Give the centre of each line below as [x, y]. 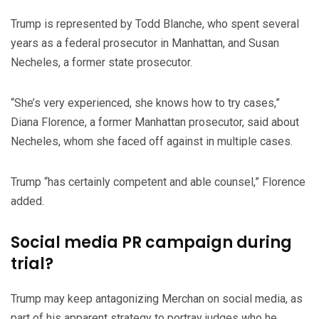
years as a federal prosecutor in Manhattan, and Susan [145, 43]
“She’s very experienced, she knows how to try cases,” [145, 103]
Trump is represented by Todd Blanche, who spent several [155, 24]
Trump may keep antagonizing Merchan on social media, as [157, 299]
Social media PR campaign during [151, 243]
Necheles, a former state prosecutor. [101, 63]
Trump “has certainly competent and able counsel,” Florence [158, 182]
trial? [32, 264]
